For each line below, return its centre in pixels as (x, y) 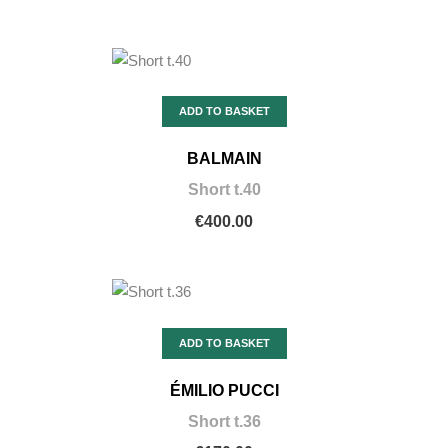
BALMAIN (224, 159)
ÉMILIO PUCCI (224, 390)
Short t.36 (224, 421)
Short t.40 (224, 190)
